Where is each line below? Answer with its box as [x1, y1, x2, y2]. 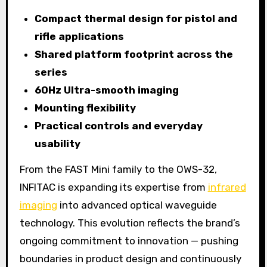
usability [35, 138, 81, 150]
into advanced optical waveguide [57, 199, 217, 212]
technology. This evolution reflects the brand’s [19, 217, 240, 229]
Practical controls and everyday [35, 120, 203, 132]
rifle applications [35, 30, 125, 43]
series [35, 66, 68, 79]
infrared [207, 181, 246, 194]
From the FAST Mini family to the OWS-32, [19, 163, 217, 176]
